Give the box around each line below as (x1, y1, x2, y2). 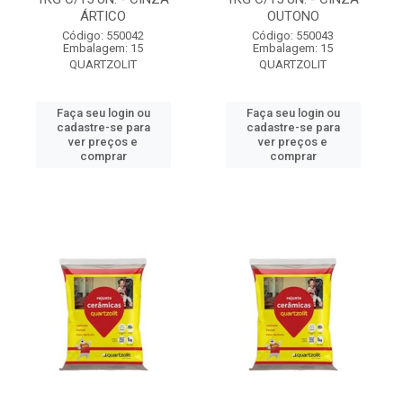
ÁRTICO (80, 8, 126, 24)
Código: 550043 (252, 29, 334, 42)
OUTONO (266, 8, 319, 24)
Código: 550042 (62, 29, 144, 42)
